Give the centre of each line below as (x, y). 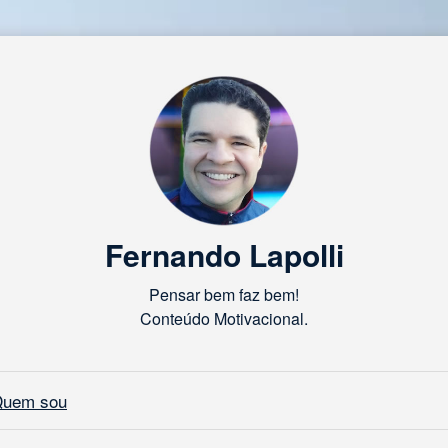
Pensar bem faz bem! (224, 294)
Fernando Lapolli (224, 254)
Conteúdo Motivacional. (224, 318)
